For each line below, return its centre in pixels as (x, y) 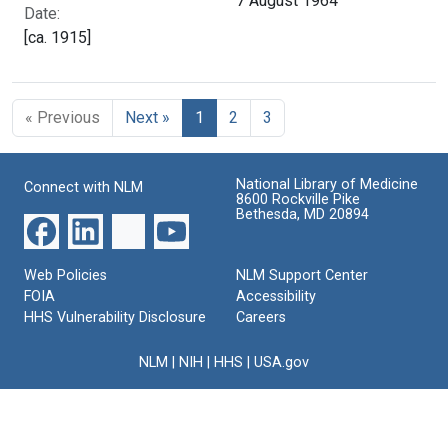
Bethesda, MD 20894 (302, 215)
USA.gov (281, 363)
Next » (147, 118)
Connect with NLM (83, 188)
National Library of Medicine (327, 185)
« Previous (62, 118)
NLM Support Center (302, 276)
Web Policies (65, 276)
